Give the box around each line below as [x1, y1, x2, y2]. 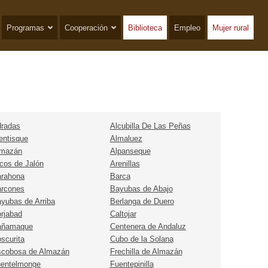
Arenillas [109, 159, 140, 169]
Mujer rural [212, 23, 249, 32]
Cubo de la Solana [109, 234, 173, 244]
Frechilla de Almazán [109, 247, 182, 257]
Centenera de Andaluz [109, 222, 186, 232]
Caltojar [109, 209, 136, 219]
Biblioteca [127, 23, 162, 32]
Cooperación [64, 23, 108, 32]
